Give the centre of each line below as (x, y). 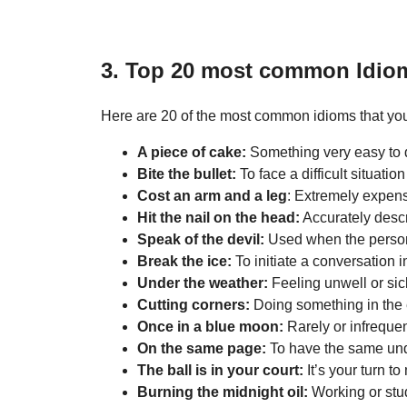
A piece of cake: (192, 153)
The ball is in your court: (222, 371)
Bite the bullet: (187, 174)
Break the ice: (184, 262)
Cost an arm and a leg (212, 196)
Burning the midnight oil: (223, 392)
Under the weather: (203, 283)
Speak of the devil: (201, 240)
